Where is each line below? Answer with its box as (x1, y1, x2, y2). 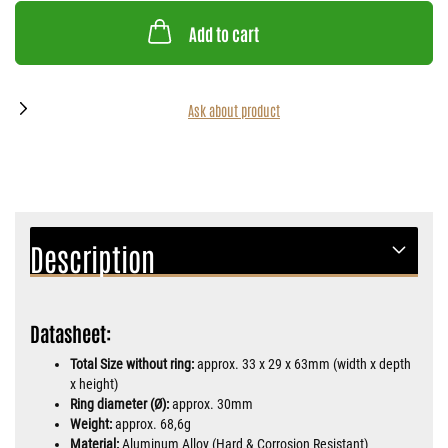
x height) (70, 376, 118, 392)
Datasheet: (30, 320, 111, 346)
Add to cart (189, 22, 259, 44)
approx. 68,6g (112, 416, 191, 432)
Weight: (70, 416, 112, 432)
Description (30, 238, 155, 277)
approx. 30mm (169, 396, 253, 412)
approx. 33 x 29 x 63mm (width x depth (194, 356, 411, 372)
